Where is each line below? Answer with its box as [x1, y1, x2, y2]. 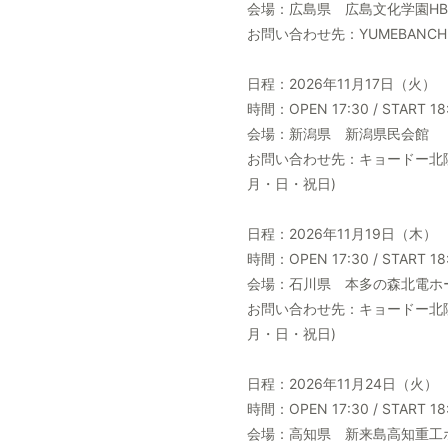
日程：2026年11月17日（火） [247, 75, 436, 92]
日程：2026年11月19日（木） [247, 225, 437, 242]
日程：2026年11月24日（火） [247, 375, 438, 392]
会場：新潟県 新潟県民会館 [247, 125, 429, 142]
